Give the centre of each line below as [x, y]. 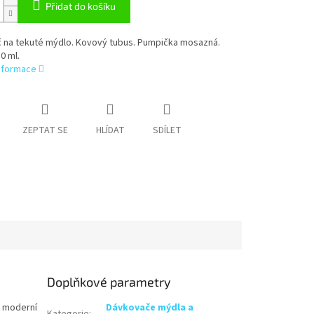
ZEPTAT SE [45, 131]
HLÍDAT [110, 131]
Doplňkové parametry [109, 281]
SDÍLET [167, 131]
